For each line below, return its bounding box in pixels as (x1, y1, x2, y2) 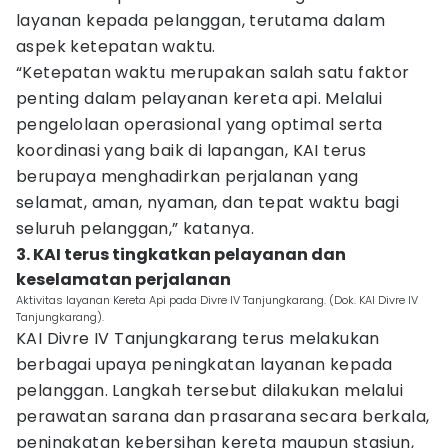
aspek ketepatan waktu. (16, 35, 216, 58)
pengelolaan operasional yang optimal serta (16, 113, 383, 136)
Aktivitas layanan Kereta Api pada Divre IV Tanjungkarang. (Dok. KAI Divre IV (16, 292, 418, 308)
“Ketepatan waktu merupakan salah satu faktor (16, 61, 410, 84)
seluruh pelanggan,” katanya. (16, 217, 255, 240)
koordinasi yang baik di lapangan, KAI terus (16, 139, 367, 162)
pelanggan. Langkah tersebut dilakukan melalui (16, 379, 403, 402)
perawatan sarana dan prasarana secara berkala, (16, 405, 430, 428)
